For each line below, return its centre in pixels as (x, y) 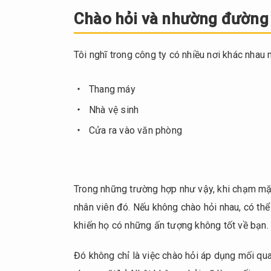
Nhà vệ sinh (114, 110)
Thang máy (112, 90)
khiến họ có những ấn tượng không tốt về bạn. (171, 226)
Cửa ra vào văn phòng (135, 131)
